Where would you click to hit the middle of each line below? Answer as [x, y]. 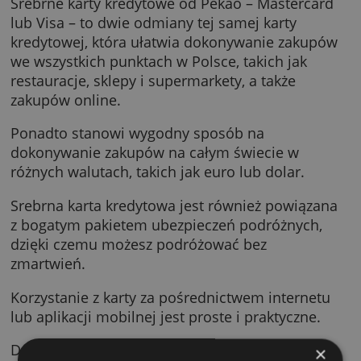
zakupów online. [75, 163]
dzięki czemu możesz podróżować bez [158, 327]
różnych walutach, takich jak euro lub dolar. [180, 245]
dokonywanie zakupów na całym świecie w [176, 222]
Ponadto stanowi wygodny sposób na [157, 201]
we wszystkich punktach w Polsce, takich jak [181, 118]
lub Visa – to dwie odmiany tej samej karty [175, 75]
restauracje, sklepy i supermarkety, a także [174, 141]
